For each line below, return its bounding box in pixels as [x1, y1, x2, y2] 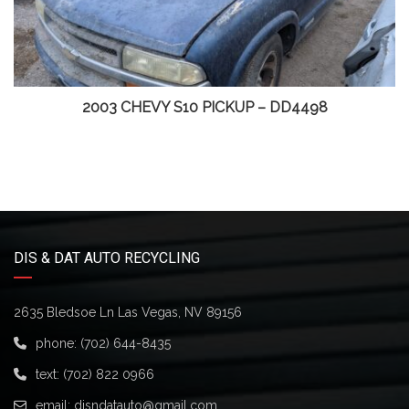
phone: [36, 336, 80, 351]
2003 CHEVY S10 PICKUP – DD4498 [81, 99, 328, 117]
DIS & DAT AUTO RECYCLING [14, 249, 200, 267]
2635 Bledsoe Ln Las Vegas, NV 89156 [14, 305, 242, 320]
